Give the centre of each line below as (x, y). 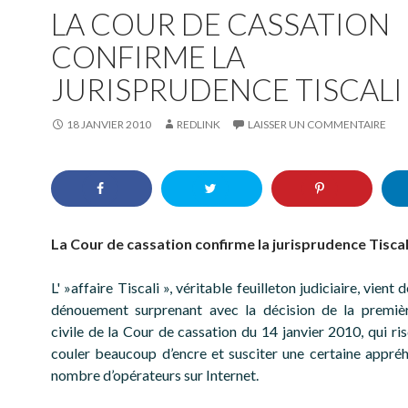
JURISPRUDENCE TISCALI (227, 89)
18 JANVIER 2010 (109, 124)
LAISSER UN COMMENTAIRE (317, 124)
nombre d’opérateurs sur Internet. (155, 375)
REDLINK (199, 124)
